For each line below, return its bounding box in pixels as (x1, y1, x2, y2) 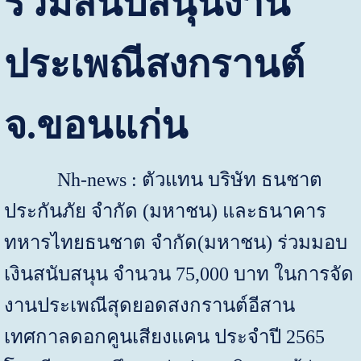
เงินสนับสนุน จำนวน (3, 263, 176, 284)
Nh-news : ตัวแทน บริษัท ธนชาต (3, 168, 322, 190)
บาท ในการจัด (233, 263, 354, 284)
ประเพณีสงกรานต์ (3, 42, 305, 85)
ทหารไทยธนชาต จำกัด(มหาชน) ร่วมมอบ (3, 231, 347, 253)
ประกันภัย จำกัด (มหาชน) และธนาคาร (3, 200, 326, 222)
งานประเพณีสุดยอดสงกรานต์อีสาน (3, 294, 295, 316)
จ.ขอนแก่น (3, 103, 188, 147)
